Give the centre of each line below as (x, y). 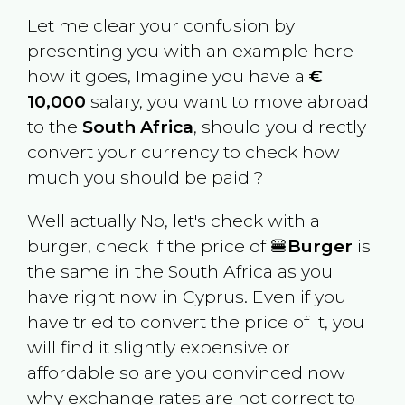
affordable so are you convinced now (186, 372)
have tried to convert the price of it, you (195, 321)
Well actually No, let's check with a (173, 220)
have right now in (104, 296)
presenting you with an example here (190, 51)
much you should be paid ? (145, 178)
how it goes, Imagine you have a (168, 76)
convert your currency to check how (183, 152)
